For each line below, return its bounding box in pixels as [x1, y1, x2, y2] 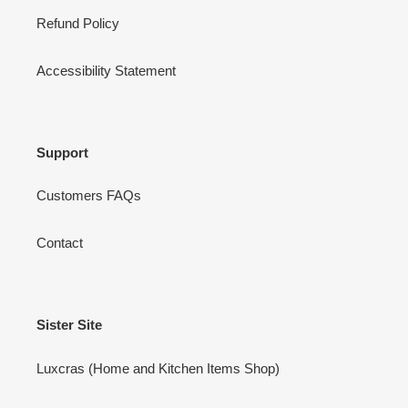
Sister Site [36, 317, 102, 333]
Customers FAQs [36, 188, 141, 204]
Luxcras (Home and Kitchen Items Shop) [36, 360, 280, 376]
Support [36, 144, 88, 160]
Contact [36, 235, 83, 251]
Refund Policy [36, 15, 119, 31]
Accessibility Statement [36, 62, 176, 78]
